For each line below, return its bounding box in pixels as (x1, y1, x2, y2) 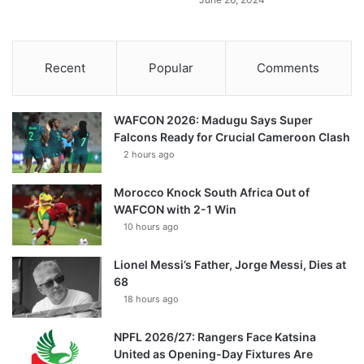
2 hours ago (123, 149, 175, 161)
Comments (257, 60, 320, 76)
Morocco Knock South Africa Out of (114, 185, 310, 200)
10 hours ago (123, 221, 179, 233)
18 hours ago (123, 293, 179, 305)
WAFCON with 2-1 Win (114, 202, 236, 217)
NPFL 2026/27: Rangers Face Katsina (114, 330, 316, 344)
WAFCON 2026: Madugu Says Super (114, 113, 313, 128)
